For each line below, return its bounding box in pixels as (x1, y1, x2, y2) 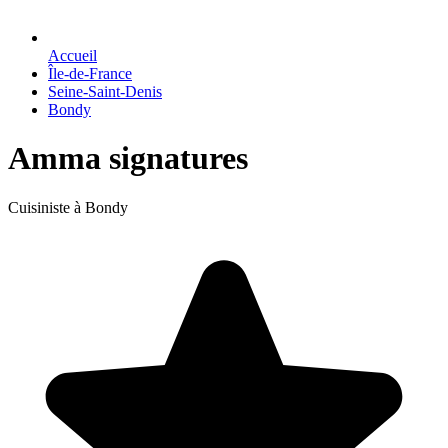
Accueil (48, 47, 97, 64)
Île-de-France (48, 65, 132, 82)
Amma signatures (8, 140, 248, 177)
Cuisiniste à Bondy (8, 198, 128, 216)
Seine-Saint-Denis (48, 83, 162, 100)
